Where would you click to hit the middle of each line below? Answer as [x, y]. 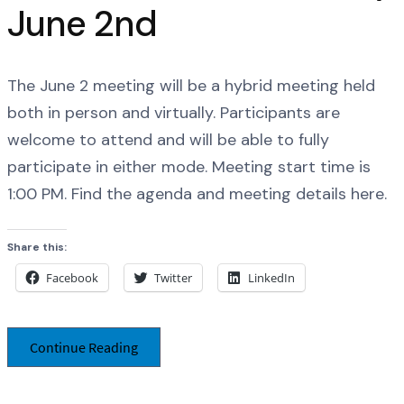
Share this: [37, 247]
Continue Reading [84, 348]
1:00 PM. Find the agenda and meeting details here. [199, 194]
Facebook [72, 277]
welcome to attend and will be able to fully [168, 140]
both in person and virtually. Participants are [174, 113]
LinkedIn [271, 277]
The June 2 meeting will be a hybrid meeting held [191, 86]
